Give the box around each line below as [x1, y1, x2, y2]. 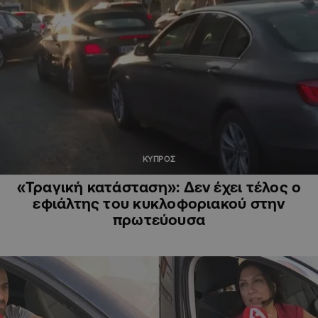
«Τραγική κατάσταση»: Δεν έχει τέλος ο [16, 178, 302, 196]
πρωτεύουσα [112, 211, 206, 229]
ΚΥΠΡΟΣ [142, 155, 176, 164]
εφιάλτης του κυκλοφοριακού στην [33, 194, 285, 212]
